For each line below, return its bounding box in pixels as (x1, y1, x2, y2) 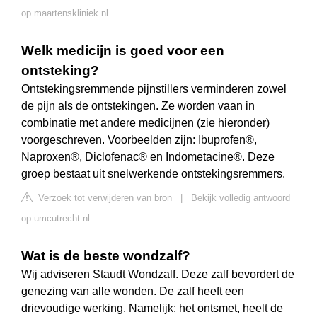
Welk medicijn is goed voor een (21, 43, 224, 59)
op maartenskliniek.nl (21, 8, 108, 19)
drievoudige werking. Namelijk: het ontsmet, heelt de (21, 302, 283, 315)
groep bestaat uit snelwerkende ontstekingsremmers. (21, 168, 285, 180)
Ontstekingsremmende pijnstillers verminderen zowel (21, 83, 287, 96)
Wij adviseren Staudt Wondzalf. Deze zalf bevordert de (21, 268, 294, 281)
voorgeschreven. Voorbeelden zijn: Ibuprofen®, (21, 134, 257, 146)
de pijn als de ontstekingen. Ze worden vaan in (21, 100, 255, 113)
